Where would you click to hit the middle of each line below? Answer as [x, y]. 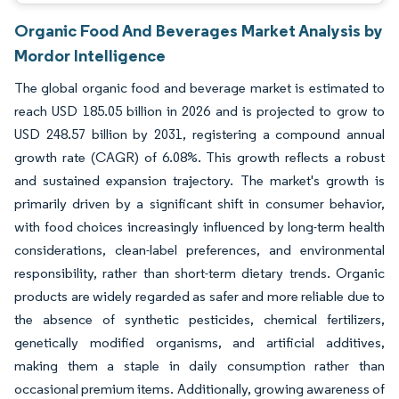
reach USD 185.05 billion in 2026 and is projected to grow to [199, 111]
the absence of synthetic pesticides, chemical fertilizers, [199, 319]
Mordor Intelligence [90, 55]
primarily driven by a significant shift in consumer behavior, [199, 204]
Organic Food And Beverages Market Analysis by [199, 30]
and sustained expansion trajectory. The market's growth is [199, 180]
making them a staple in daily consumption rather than [199, 366]
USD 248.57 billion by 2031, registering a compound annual [199, 134]
